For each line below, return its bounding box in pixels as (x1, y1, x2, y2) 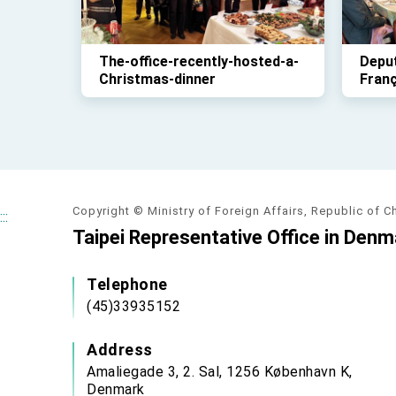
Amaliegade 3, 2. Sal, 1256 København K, (87, 363, 353, 380)
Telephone (87, 275, 168, 293)
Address (87, 340, 153, 359)
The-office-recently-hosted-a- (99, 53, 299, 70)
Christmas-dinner (99, 71, 216, 88)
